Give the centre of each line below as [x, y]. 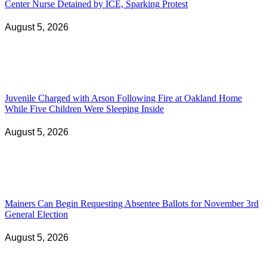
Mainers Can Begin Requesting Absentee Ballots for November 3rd [132, 203]
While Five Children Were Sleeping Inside [84, 109]
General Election [36, 214]
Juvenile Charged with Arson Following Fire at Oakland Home [123, 98]
